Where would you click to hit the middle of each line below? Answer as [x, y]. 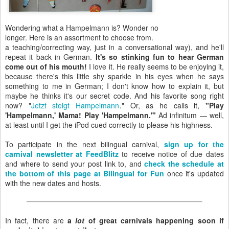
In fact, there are [37, 220]
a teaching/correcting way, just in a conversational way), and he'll [114, 47]
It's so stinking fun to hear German [160, 56]
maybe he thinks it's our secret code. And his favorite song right [114, 95]
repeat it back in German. [50, 56]
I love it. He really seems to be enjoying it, [156, 66]
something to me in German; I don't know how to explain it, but [114, 86]
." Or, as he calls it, [163, 105]
